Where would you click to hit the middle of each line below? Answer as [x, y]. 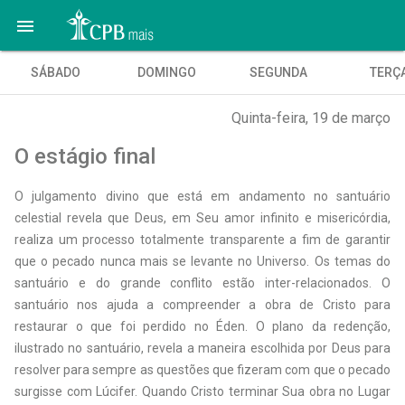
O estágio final [85, 156]
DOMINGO [167, 72]
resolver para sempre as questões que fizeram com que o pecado [202, 370]
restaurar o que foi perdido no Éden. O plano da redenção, [202, 326]
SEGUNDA [278, 72]
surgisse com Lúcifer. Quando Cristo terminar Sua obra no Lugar [202, 391]
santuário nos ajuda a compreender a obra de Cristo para [202, 305]
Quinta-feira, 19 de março [311, 118]
